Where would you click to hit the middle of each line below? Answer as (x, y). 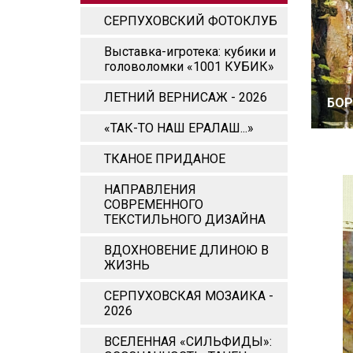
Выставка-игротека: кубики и (190, 52)
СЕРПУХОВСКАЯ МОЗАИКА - (189, 296)
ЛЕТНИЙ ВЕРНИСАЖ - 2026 (186, 97)
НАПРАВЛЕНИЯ (150, 190)
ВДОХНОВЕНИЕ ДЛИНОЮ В (186, 250)
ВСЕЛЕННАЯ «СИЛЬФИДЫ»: (188, 342)
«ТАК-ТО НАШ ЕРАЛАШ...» (179, 128)
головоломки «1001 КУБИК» (189, 67)
